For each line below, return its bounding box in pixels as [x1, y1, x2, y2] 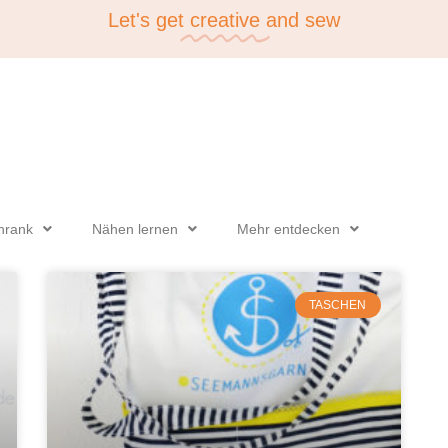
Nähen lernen [92, 220, 179, 237]
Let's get [108, 9, 184, 31]
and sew [266, 9, 340, 31]
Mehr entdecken [237, 220, 341, 237]
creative [190, 9, 260, 31]
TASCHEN [309, 297, 367, 312]
